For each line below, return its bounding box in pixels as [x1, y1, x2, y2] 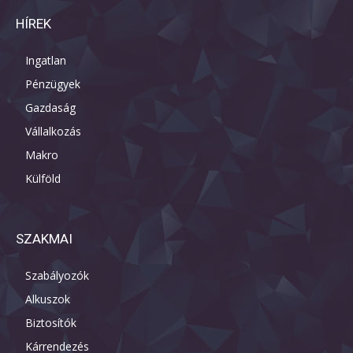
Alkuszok [25, 292, 70, 307]
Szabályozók [25, 268, 89, 284]
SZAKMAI [16, 231, 72, 247]
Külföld [25, 171, 61, 187]
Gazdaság [25, 100, 76, 116]
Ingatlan [25, 53, 66, 69]
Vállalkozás [25, 124, 81, 139]
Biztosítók [25, 315, 76, 331]
